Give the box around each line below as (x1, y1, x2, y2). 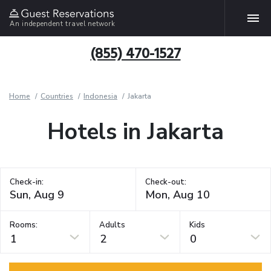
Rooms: (10, 219, 38, 230)
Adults (99, 219, 126, 230)
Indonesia (83, 91, 117, 101)
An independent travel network (10, 19, 116, 28)
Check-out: (145, 177, 186, 188)
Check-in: (10, 177, 44, 188)
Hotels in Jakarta (47, 117, 224, 147)
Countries (41, 91, 73, 101)
